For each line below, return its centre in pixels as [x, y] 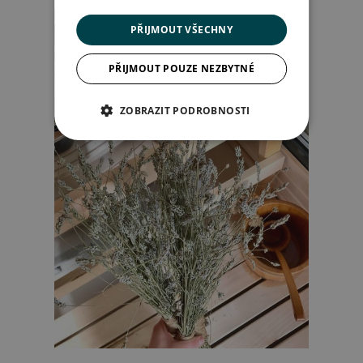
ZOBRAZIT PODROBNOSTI [185, 110]
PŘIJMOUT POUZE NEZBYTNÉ [181, 68]
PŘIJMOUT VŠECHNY [181, 29]
